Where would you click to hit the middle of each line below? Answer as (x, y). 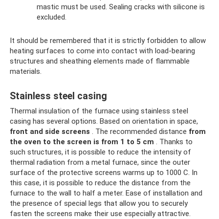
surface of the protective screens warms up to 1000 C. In (104, 172)
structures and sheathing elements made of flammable (100, 61)
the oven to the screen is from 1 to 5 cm (82, 142)
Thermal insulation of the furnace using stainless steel (99, 111)
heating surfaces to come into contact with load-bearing (102, 51)
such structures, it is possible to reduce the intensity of (100, 152)
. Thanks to (173, 142)
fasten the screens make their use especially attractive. (100, 213)
